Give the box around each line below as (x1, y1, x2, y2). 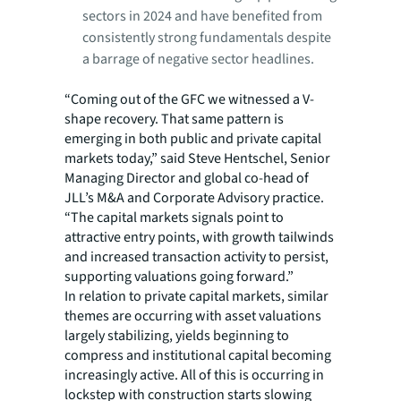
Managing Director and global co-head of (64, 168, 309, 188)
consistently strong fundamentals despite (82, 28, 331, 47)
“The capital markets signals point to (64, 208, 284, 227)
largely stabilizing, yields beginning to (64, 326, 289, 346)
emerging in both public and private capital (64, 129, 321, 149)
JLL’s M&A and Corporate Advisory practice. (64, 188, 324, 208)
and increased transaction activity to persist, (64, 247, 328, 267)
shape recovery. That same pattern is (64, 109, 284, 129)
